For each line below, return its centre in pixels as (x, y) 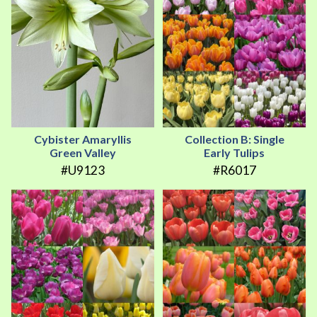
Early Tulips (234, 153)
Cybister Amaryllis (83, 139)
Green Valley (83, 153)
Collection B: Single (234, 139)
